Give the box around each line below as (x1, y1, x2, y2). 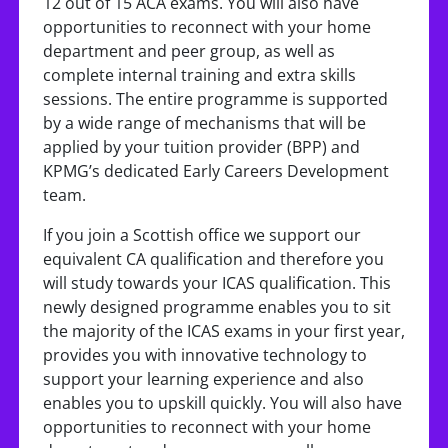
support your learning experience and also (43, 368, 364, 390)
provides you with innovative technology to (43, 344, 367, 366)
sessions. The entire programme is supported (43, 88, 388, 110)
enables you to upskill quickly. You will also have (43, 392, 402, 414)
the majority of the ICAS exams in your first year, (43, 320, 405, 342)
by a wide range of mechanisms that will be (43, 112, 366, 134)
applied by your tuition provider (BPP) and (43, 136, 360, 158)
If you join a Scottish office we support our (43, 224, 361, 246)
